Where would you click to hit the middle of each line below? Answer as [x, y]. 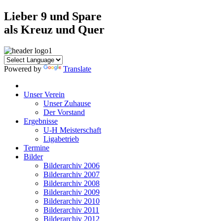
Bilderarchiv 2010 [72, 201]
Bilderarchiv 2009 [72, 192]
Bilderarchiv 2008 [72, 183]
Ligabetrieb [61, 139]
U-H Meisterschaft [72, 130]
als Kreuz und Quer [54, 29]
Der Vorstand [64, 112]
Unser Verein [44, 94]
